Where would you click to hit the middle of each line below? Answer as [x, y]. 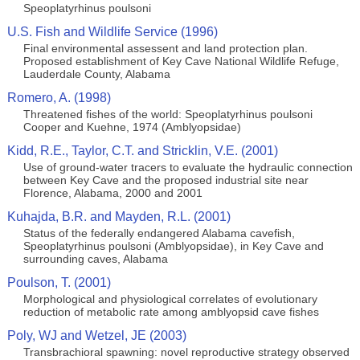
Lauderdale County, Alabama [96, 74]
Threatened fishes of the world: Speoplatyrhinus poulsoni [168, 114]
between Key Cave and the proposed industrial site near [166, 180]
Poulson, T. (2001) [59, 282]
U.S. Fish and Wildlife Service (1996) [112, 32]
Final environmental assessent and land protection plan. [165, 48]
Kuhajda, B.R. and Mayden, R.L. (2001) [119, 217]
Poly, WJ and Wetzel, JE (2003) [96, 335]
